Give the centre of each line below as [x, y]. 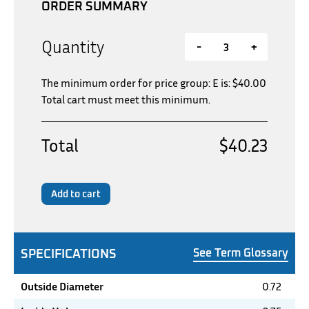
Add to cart [76, 193]
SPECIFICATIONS [69, 253]
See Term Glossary [241, 252]
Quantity [73, 46]
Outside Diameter [62, 286]
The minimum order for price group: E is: [137, 82]
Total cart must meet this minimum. [126, 99]
